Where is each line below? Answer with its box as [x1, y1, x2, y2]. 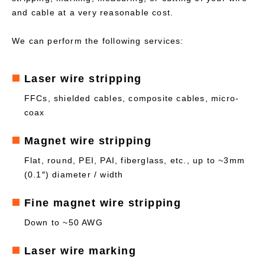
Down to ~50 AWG [24, 218, 103, 227]
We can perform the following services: [12, 36, 187, 46]
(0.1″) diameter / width [24, 170, 124, 179]
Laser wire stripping [24, 73, 142, 85]
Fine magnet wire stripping [24, 197, 182, 209]
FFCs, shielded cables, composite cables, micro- [24, 93, 240, 103]
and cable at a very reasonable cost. [12, 8, 174, 17]
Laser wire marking [24, 245, 137, 257]
